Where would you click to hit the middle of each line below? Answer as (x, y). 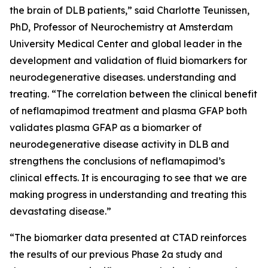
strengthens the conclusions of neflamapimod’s (117, 161)
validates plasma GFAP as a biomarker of (106, 127)
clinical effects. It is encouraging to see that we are (128, 178)
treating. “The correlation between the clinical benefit (133, 94)
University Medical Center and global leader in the (126, 44)
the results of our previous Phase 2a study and (116, 254)
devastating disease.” (60, 211)
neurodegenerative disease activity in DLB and (119, 144)
